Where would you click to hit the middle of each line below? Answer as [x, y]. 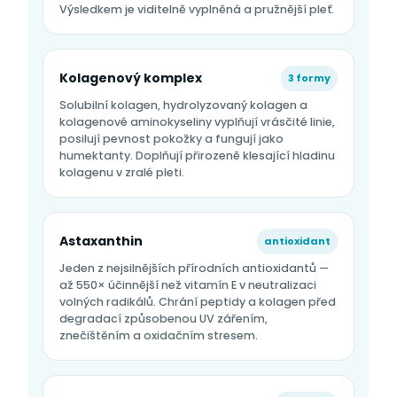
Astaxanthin [101, 241]
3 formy [309, 78]
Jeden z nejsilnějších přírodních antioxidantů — [194, 269]
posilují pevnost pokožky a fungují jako [171, 139]
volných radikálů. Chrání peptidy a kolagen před [198, 302]
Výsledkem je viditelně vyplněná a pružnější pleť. [197, 10]
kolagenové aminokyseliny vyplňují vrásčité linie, [197, 122]
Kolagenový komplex [131, 78]
